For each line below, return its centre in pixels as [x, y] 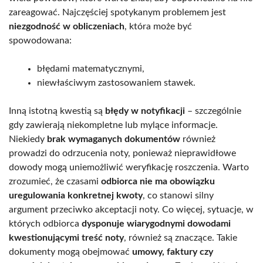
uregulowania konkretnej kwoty [76, 196]
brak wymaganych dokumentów [114, 139]
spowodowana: [40, 41]
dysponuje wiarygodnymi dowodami [156, 224]
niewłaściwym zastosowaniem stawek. [116, 83]
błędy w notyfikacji [145, 111]
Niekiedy [28, 139]
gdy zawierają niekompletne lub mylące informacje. [113, 125]
